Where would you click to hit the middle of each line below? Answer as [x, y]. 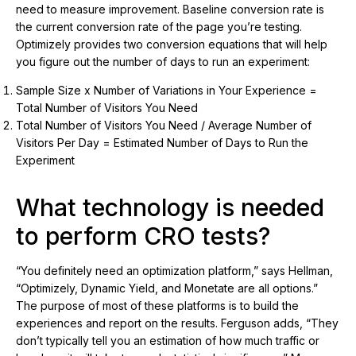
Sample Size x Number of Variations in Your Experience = [166, 91]
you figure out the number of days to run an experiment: [163, 62]
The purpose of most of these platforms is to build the [157, 306]
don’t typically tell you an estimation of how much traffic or [168, 341]
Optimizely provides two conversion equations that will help [172, 44]
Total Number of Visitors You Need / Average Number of [164, 126]
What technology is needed [170, 208]
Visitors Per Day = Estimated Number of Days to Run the [162, 143]
